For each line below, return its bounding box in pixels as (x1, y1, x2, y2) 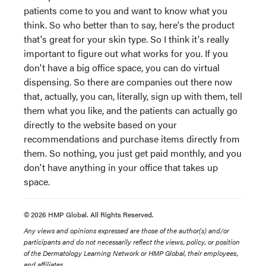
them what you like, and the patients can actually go (24, 103, 237, 117)
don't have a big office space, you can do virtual (24, 61, 220, 74)
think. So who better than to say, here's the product (24, 18, 235, 31)
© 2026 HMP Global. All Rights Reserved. (24, 209, 154, 220)
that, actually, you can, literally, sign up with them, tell (24, 89, 242, 103)
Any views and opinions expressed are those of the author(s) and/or (24, 225, 229, 236)
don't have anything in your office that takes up (24, 160, 218, 174)
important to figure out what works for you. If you (24, 46, 228, 60)
